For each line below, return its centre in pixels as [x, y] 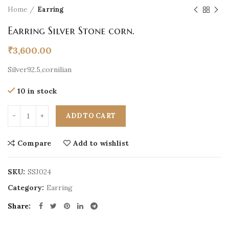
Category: [27, 187]
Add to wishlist [101, 143]
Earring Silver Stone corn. [71, 31]
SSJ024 [39, 171]
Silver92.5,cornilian [40, 69]
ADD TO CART [91, 116]
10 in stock [37, 91]
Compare [34, 143]
